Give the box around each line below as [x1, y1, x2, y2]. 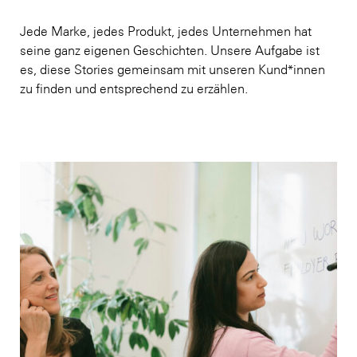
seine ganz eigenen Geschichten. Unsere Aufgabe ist [20, 43, 320, 58]
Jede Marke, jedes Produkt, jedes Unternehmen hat [20, 24, 312, 39]
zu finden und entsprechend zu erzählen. [20, 81, 248, 96]
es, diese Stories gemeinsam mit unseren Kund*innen [20, 62, 325, 77]
